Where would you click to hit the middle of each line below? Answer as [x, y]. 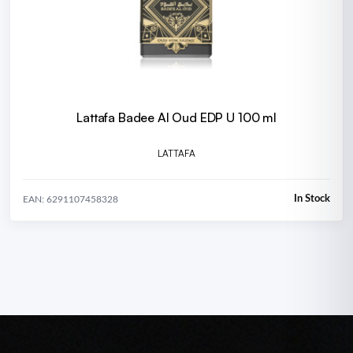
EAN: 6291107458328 [71, 199]
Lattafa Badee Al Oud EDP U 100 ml [176, 118]
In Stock [312, 199]
